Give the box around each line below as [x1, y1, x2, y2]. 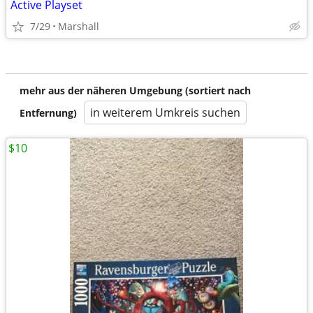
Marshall [58, 20, 99, 33]
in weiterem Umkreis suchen [90, 105, 240, 120]
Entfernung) [20, 106, 77, 119]
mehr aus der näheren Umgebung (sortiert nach [20, 84, 251, 97]
